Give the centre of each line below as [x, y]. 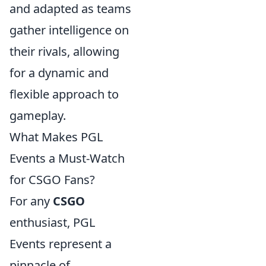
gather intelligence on [69, 30]
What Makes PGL [56, 137]
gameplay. [38, 115]
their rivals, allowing [64, 51]
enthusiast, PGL [52, 222]
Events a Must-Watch [67, 158]
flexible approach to [64, 94]
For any [31, 201]
